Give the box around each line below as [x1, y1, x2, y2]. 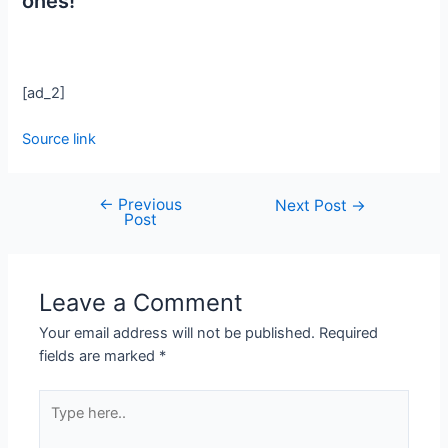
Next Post [275, 196, 352, 216]
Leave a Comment [39, 288, 244, 318]
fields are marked [39, 347, 160, 366]
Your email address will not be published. [39, 324, 316, 343]
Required [319, 324, 379, 343]
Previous [113, 195, 182, 215]
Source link [22, 130, 97, 149]
